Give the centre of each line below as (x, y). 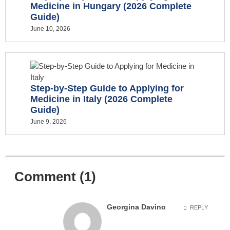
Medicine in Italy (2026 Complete (101, 99)
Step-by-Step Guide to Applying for (107, 88)
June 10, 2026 (50, 28)
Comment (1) (55, 176)
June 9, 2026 (49, 121)
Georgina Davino (136, 207)
